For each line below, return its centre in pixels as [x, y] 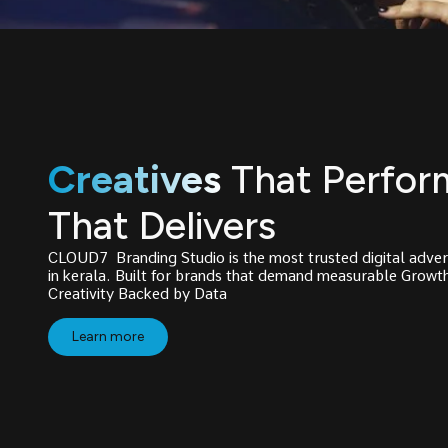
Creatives [134, 180]
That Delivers [162, 226]
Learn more [108, 336]
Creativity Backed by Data [139, 294]
